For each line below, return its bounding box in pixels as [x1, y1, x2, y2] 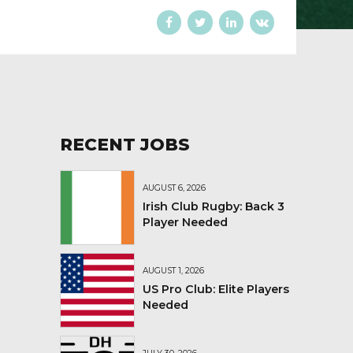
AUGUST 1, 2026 [143, 266, 204, 277]
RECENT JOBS [60, 133, 190, 154]
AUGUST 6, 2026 [143, 183, 206, 194]
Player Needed [143, 214, 228, 229]
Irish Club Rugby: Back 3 [143, 199, 284, 214]
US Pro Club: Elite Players [143, 281, 289, 296]
